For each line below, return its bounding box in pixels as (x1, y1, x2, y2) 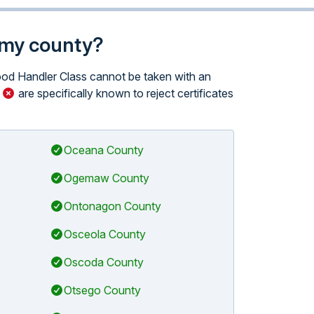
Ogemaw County (63, 171, 149, 185)
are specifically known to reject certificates (15, 86, 233, 100)
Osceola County (63, 227, 146, 241)
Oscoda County (63, 255, 144, 269)
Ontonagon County (63, 199, 161, 213)
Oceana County (63, 143, 144, 157)
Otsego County (63, 283, 141, 297)
